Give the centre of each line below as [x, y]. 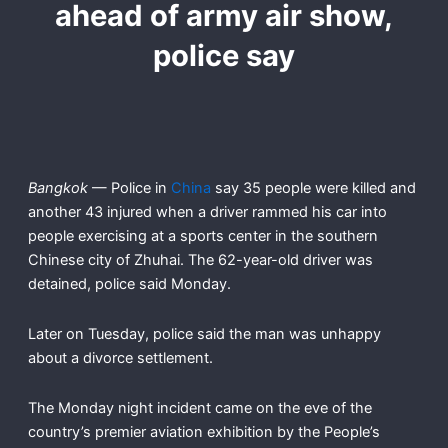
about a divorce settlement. [120, 357]
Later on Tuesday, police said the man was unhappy [204, 333]
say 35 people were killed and [313, 188]
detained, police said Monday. [129, 284]
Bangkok [57, 188]
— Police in [129, 188]
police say [224, 56]
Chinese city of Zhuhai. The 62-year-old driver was [200, 260]
